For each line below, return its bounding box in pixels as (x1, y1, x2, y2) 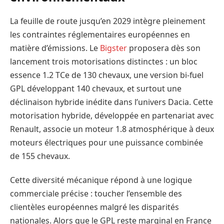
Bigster (100, 42, 127, 54)
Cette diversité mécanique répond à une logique (10, 174, 192, 185)
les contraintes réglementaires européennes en (10, 29, 190, 40)
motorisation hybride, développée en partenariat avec (10, 110, 214, 121)
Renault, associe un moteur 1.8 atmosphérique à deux (10, 123, 214, 135)
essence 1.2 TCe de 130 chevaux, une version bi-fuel (10, 69, 203, 81)
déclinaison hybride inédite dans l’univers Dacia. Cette (10, 96, 213, 108)
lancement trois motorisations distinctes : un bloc (10, 56, 197, 67)
